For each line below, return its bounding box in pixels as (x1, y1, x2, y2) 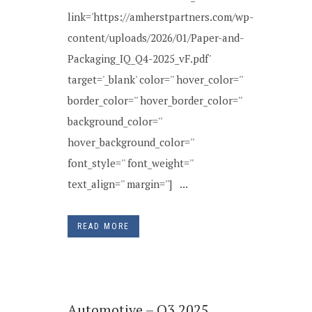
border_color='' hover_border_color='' (68, 93, 242, 107)
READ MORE (77, 221, 130, 231)
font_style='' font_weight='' (68, 156, 193, 170)
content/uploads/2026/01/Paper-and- (68, 31, 244, 45)
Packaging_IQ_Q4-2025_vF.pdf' (68, 52, 210, 65)
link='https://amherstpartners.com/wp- (68, 10, 253, 24)
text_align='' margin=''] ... (68, 177, 188, 191)
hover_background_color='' (68, 135, 194, 149)
